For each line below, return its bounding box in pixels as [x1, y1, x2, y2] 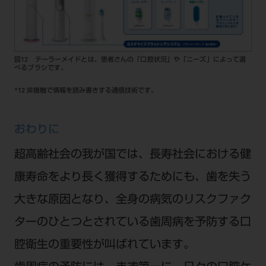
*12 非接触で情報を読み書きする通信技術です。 [14, 88, 157, 95]
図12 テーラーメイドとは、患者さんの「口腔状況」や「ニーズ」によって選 [14, 57, 246, 64]
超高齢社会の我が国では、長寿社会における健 [14, 149, 251, 161]
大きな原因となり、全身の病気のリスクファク [14, 194, 251, 206]
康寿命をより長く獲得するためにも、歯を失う [14, 172, 251, 183]
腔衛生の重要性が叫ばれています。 [14, 239, 195, 251]
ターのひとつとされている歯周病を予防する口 [14, 217, 251, 229]
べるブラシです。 [14, 65, 68, 72]
